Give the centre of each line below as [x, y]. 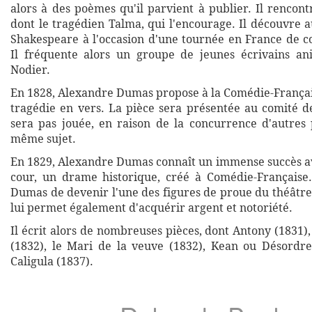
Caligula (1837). [52, 261]
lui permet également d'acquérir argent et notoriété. [151, 208]
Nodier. [30, 70]
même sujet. [43, 139]
